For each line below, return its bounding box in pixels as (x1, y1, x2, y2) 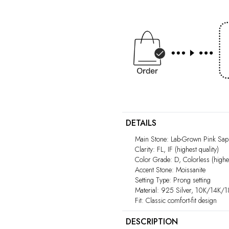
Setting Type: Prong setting (135, 174, 211, 185)
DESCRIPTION (126, 215, 178, 227)
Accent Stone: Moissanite (135, 164, 205, 175)
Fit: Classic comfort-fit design (135, 195, 217, 205)
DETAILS (126, 117, 156, 129)
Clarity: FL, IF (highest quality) (135, 144, 219, 154)
